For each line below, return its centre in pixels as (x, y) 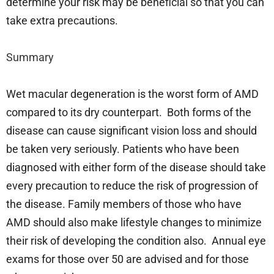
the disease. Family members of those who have (124, 204)
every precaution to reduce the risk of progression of (132, 185)
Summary (30, 57)
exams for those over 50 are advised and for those (128, 259)
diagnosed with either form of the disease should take (136, 167)
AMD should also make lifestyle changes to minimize (134, 222)
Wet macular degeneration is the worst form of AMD (132, 94)
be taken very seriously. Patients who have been (123, 149)
